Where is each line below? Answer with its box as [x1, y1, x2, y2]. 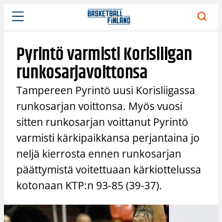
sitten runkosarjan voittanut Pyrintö [16, 114, 189, 129]
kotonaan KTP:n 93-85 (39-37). [16, 178, 163, 192]
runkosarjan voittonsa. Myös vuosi [16, 99, 183, 113]
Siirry [3, 4, 21, 14]
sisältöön [3, 15, 34, 25]
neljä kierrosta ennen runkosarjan [16, 146, 182, 161]
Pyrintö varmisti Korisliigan [16, 40, 192, 69]
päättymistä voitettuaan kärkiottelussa [16, 162, 202, 176]
